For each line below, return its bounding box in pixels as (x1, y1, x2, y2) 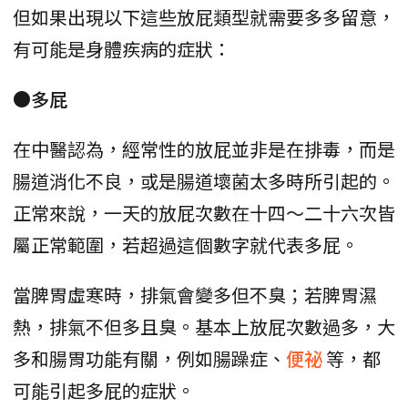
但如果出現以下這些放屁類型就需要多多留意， (13, 4, 395, 31)
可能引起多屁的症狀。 (13, 377, 195, 404)
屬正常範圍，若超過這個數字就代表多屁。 (13, 231, 359, 259)
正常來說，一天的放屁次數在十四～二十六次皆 (13, 199, 395, 227)
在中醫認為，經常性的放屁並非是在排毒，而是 (13, 136, 395, 163)
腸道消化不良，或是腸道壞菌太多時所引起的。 (13, 168, 395, 195)
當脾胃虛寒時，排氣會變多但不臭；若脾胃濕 (13, 281, 377, 309)
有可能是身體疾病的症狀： (13, 36, 231, 63)
